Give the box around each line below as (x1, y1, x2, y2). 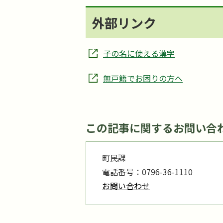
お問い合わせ (102, 180, 150, 192)
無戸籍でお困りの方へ (103, 72, 183, 84)
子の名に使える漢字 (103, 47, 175, 59)
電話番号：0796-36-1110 (102, 166, 193, 178)
